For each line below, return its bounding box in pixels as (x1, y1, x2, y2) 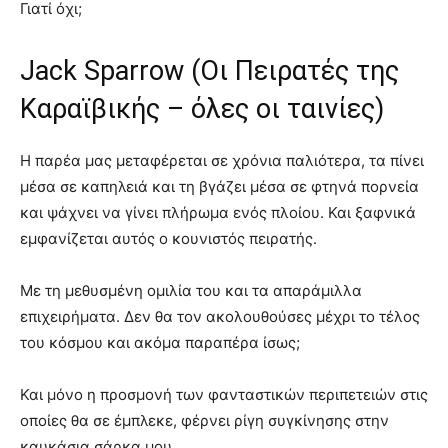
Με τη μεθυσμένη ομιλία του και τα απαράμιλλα (20, 280, 362, 300)
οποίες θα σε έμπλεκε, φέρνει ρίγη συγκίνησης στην (20, 410, 389, 430)
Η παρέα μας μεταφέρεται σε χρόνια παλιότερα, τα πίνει (20, 150, 424, 170)
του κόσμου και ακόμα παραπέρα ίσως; (20, 332, 300, 352)
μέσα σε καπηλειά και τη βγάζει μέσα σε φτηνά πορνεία (20, 176, 419, 196)
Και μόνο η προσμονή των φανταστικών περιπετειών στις (20, 384, 428, 404)
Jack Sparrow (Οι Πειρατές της (20, 54, 399, 87)
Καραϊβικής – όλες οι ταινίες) (20, 92, 384, 125)
